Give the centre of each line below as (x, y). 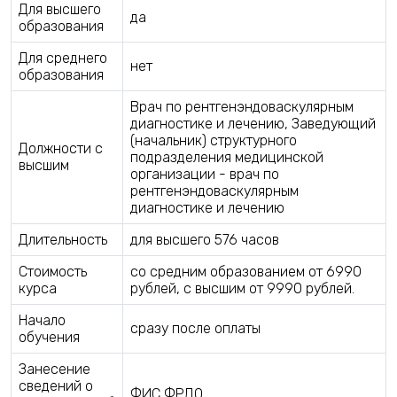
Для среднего (63, 58)
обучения (49, 337)
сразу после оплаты (195, 328)
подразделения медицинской (227, 157)
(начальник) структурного (214, 140)
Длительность (63, 239)
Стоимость (53, 271)
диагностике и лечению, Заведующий (253, 123)
